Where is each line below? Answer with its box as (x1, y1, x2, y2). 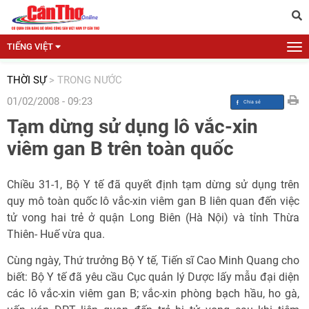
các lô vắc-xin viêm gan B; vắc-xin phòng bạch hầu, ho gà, (7, 287, 299, 300)
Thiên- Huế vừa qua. (7, 228, 105, 241)
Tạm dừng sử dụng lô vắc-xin (7, 115, 258, 138)
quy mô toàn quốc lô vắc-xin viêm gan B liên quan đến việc (7, 195, 299, 208)
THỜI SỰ (7, 74, 46, 86)
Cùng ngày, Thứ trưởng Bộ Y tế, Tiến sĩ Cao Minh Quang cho (7, 254, 299, 267)
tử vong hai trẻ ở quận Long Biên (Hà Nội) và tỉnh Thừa (7, 211, 299, 224)
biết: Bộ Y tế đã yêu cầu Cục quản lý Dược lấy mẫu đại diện (7, 270, 299, 283)
